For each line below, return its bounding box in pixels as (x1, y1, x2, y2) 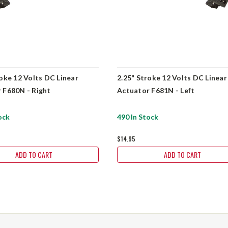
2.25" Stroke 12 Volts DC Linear (117, 73, 227, 82)
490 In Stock (117, 112, 159, 121)
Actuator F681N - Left (117, 86, 195, 95)
